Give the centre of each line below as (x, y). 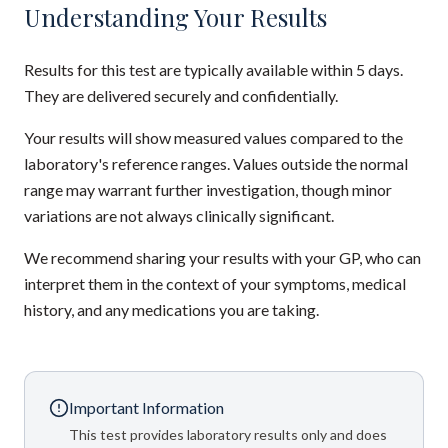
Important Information (146, 407)
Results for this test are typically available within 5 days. (213, 69)
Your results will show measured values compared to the (213, 137)
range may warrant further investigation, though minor (208, 189)
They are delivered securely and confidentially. (181, 95)
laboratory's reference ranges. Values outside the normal (216, 163)
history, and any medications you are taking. (171, 309)
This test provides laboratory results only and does (228, 434)
